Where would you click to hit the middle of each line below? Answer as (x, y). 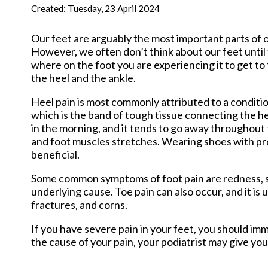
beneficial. (55, 154)
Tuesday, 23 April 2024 (114, 8)
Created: (49, 8)
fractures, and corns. (79, 204)
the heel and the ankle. (83, 77)
